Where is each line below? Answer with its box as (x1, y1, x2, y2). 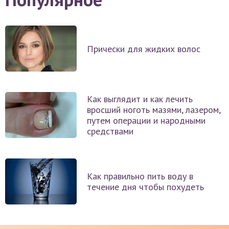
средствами (87, 125, 133, 138)
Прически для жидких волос (87, 42, 200, 55)
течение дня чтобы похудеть (87, 181, 204, 193)
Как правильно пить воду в (87, 170, 193, 182)
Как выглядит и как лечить (87, 93, 193, 105)
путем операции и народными (87, 114, 205, 127)
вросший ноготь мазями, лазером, (87, 104, 220, 116)
